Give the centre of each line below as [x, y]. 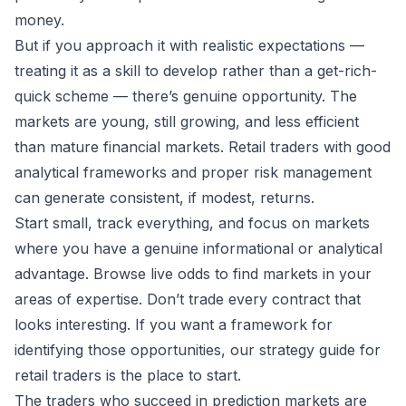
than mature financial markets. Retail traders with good [203, 147]
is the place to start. [171, 376]
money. [39, 20]
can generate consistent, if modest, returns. [164, 198]
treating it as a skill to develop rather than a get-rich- [196, 71]
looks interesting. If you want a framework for [174, 325]
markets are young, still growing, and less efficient [187, 122]
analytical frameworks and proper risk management [193, 173]
